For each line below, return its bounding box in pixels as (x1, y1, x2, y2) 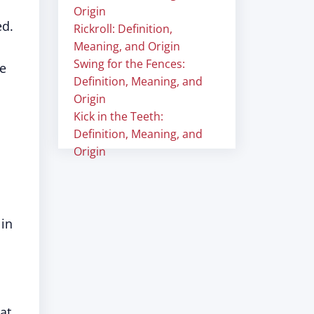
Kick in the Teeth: (74, 109, 163, 124)
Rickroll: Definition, (74, 21, 172, 36)
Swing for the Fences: (74, 56, 185, 71)
